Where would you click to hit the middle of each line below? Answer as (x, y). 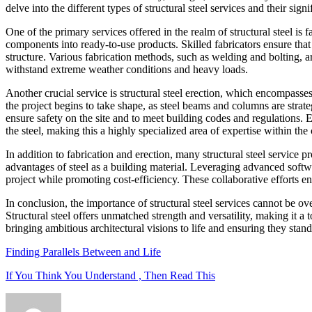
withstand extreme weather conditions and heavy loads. (127, 69)
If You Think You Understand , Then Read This (110, 275)
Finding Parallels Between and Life (83, 251)
